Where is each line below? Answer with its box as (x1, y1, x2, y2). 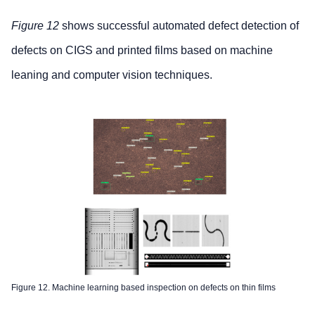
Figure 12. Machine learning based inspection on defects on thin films (11, 283, 276, 293)
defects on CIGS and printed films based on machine (11, 44, 273, 56)
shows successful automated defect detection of (59, 19, 299, 32)
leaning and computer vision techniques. (11, 68, 212, 81)
